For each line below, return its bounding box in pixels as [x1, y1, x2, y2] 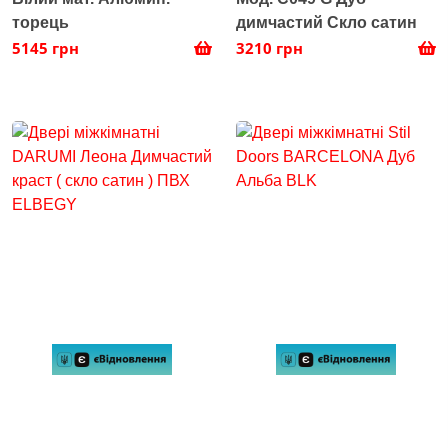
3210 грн [236, 37, 303, 58]
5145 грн [12, 37, 79, 58]
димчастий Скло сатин [236, 13, 417, 31]
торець [12, 13, 69, 31]
